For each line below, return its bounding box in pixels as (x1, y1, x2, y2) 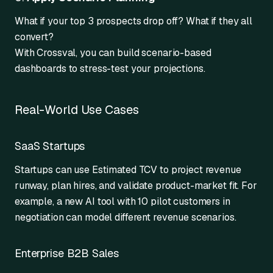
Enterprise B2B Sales (15, 246, 119, 260)
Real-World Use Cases (15, 101, 139, 118)
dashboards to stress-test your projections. (15, 62, 205, 75)
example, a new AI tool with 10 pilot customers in (15, 194, 230, 208)
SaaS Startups (15, 138, 85, 153)
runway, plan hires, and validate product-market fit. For (15, 179, 257, 192)
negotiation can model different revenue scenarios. (15, 210, 236, 224)
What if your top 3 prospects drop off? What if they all (15, 14, 252, 27)
